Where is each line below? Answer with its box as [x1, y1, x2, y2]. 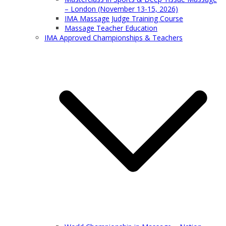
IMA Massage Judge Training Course [65, 14, 183, 23]
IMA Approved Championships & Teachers [44, 33, 183, 42]
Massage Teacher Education [65, 23, 157, 33]
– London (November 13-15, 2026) [65, 4, 178, 14]
